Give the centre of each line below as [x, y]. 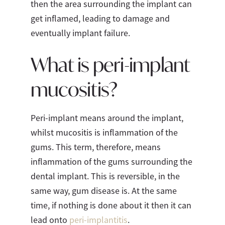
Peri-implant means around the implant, [107, 118]
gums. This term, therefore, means [95, 147]
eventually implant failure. [80, 33]
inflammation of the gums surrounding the [111, 162]
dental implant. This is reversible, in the [105, 177]
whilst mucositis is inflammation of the [104, 133]
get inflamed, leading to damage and [100, 18]
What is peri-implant [110, 65]
